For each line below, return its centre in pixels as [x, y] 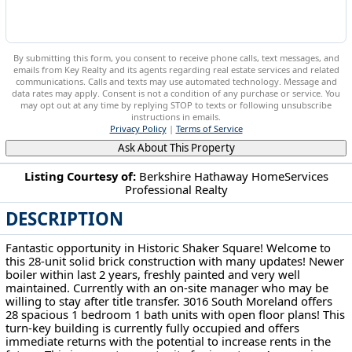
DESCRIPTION [65, 218]
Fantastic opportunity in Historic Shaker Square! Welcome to [169, 247]
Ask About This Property [176, 148]
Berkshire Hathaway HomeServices [233, 176]
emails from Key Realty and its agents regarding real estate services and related [176, 69]
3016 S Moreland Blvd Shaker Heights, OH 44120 [176, 202]
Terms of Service [209, 128]
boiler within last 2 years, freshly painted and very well [153, 274]
